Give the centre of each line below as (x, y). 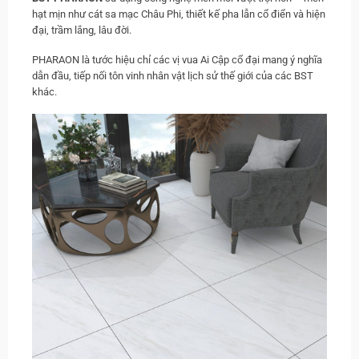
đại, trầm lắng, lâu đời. (82, 30)
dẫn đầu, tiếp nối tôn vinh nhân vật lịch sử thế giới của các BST (173, 75)
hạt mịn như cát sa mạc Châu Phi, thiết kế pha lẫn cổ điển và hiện (179, 14)
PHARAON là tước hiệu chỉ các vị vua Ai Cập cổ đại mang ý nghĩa (177, 59)
